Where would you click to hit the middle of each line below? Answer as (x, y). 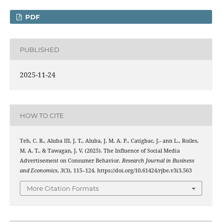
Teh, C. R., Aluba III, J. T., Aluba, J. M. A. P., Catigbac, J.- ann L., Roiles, (109, 141)
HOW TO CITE (42, 115)
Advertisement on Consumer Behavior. (71, 161)
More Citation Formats (63, 188)
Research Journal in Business (158, 161)
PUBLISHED (39, 49)
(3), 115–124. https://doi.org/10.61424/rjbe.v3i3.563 (127, 171)
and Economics (38, 171)
